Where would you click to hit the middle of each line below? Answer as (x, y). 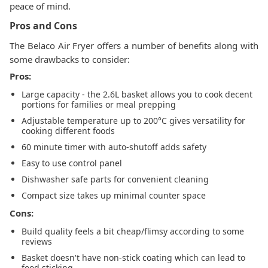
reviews (37, 241)
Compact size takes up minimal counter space (114, 195)
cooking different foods (68, 131)
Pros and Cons (43, 26)
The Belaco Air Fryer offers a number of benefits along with (134, 45)
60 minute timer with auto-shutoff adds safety (114, 147)
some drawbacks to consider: (70, 59)
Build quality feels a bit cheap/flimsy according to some (133, 231)
